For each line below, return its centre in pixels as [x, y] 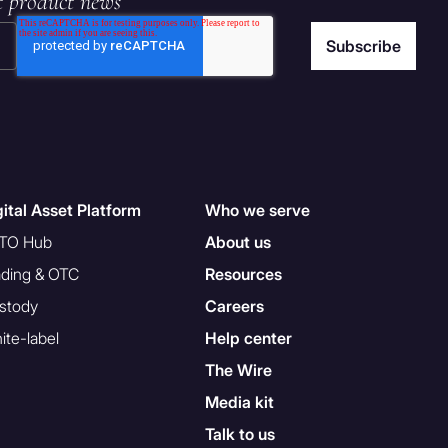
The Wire [239, 369]
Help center [249, 337]
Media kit [240, 401]
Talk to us [240, 433]
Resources [244, 273]
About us [238, 241]
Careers [235, 305]
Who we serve [258, 209]
